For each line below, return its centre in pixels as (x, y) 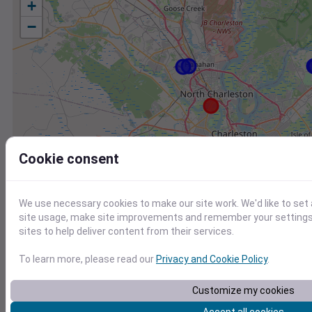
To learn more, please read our (87, 259)
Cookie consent (69, 159)
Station (34, 286)
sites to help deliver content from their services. (126, 231)
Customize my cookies (243, 290)
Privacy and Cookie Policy (212, 259)
